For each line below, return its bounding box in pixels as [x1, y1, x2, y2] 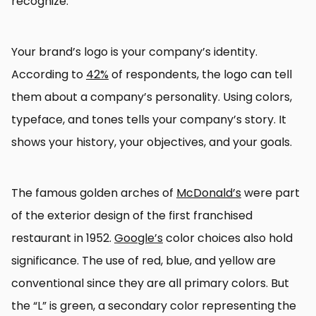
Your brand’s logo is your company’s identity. [11, 44, 257, 60]
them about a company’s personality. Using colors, [11, 89, 292, 105]
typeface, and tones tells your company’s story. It [11, 111, 286, 128]
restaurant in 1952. [11, 230, 114, 246]
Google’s [114, 230, 163, 246]
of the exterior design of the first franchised [11, 207, 253, 224]
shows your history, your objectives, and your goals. [11, 134, 295, 150]
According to [11, 66, 86, 83]
